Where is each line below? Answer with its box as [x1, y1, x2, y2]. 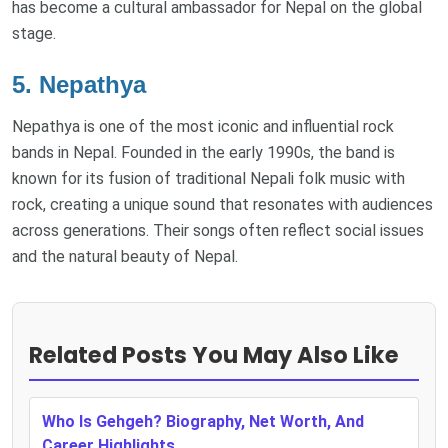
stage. [12, 24, 56, 44]
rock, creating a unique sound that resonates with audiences [12, 194, 433, 214]
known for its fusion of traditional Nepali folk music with [12, 168, 405, 188]
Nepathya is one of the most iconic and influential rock [12, 116, 394, 136]
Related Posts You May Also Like [29, 338, 399, 371]
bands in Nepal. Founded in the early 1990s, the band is [12, 142, 395, 162]
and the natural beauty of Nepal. [12, 246, 238, 266]
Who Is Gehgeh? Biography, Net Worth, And [42, 411, 364, 431]
